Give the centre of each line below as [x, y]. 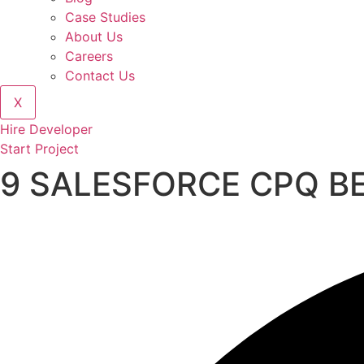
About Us [94, 37]
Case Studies [105, 17]
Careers [89, 56]
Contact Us [100, 76]
